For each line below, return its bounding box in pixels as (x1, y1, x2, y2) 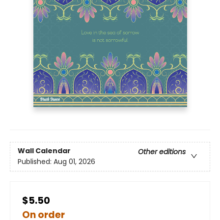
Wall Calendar (18, 146, 71, 156)
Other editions (138, 147, 186, 157)
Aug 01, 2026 (54, 157, 95, 167)
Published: (18, 157, 54, 167)
